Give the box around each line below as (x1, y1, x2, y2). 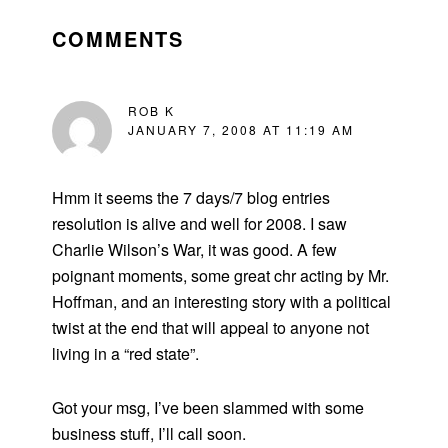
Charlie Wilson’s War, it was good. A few (52, 237, 338, 261)
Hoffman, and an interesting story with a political (52, 289, 392, 313)
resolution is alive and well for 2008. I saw (52, 211, 348, 235)
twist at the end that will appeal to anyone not (52, 315, 370, 339)
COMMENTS (52, 23, 185, 53)
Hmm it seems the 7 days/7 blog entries (52, 185, 331, 209)
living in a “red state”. (52, 341, 200, 365)
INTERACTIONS (21, 20, 225, 55)
